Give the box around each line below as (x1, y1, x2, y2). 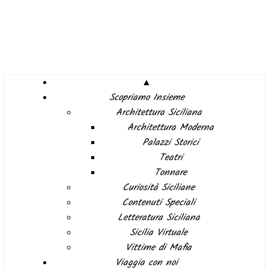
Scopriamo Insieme (109, 90, 184, 105)
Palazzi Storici (142, 135, 199, 150)
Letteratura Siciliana (117, 210, 200, 225)
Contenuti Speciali (122, 195, 195, 210)
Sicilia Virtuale (130, 225, 187, 240)
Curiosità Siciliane (122, 180, 195, 195)
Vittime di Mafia (125, 240, 192, 255)
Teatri (159, 150, 183, 165)
